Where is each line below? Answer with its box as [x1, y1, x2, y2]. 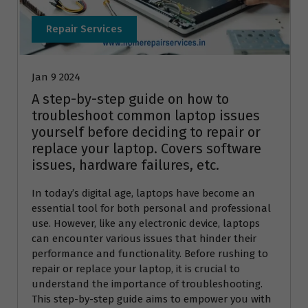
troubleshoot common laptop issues [32, 107, 260, 124]
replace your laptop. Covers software [32, 140, 261, 157]
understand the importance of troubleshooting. [32, 277, 263, 290]
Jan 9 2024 [32, 70, 80, 83]
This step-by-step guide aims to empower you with [32, 292, 272, 305]
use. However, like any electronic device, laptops [32, 217, 260, 230]
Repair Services [46, 22, 122, 35]
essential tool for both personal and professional [32, 201, 271, 214]
